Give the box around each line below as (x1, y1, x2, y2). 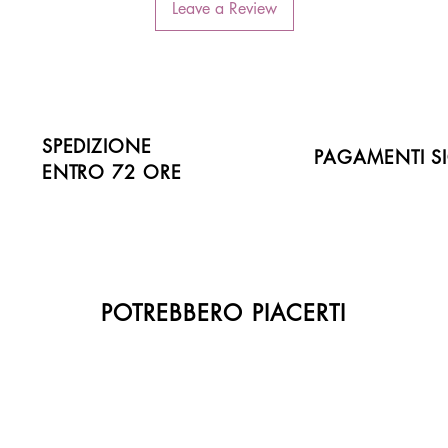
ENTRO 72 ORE (41, 160, 182, 184)
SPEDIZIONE (41, 134, 152, 158)
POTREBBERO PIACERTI (100, 299, 347, 327)
